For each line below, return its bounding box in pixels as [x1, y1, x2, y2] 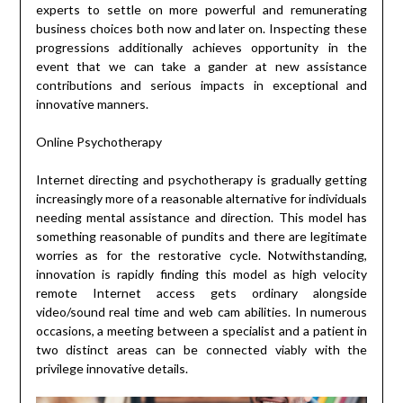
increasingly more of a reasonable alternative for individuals [35, 191, 368, 207]
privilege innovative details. [35, 361, 188, 377]
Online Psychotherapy [35, 134, 162, 150]
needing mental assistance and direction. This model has [35, 210, 368, 226]
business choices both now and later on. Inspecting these [35, 21, 368, 37]
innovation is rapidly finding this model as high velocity [35, 266, 368, 282]
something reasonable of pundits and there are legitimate [35, 228, 368, 245]
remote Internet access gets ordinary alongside [35, 285, 368, 301]
